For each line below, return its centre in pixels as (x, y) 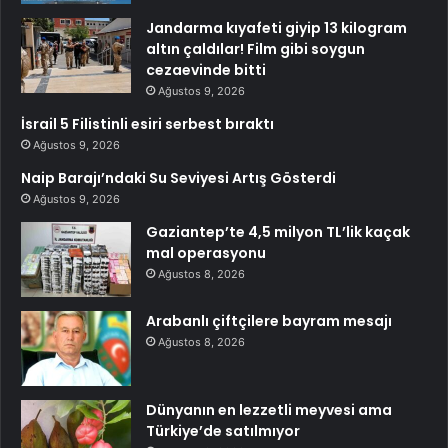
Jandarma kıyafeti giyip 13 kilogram (276, 27)
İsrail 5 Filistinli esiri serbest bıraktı (147, 123)
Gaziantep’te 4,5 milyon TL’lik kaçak (278, 231)
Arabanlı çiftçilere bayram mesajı (269, 320)
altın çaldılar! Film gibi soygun (255, 48)
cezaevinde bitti (206, 69)
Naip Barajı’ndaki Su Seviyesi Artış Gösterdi (178, 177)
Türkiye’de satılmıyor (223, 430)
